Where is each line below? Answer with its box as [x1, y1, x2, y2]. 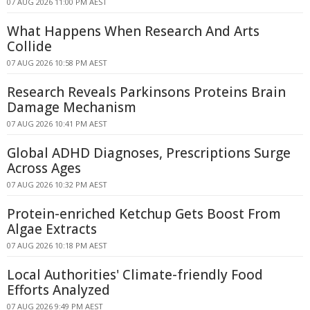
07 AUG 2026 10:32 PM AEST [7, 179, 107, 190]
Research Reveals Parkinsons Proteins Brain [7, 83, 286, 101]
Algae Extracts [7, 220, 97, 238]
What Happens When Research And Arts [7, 22, 259, 40]
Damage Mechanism [7, 98, 136, 116]
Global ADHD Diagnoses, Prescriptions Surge [7, 144, 291, 162]
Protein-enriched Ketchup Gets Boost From [7, 205, 281, 223]
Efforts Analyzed [7, 281, 110, 299]
